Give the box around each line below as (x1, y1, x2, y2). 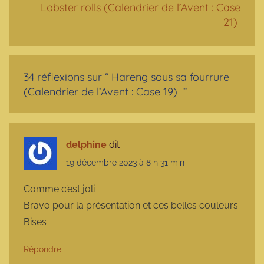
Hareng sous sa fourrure (111, 70, 229, 84)
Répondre (24, 245, 61, 255)
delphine (66, 138, 107, 150)
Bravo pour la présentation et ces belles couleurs (24, 200, 238, 212)
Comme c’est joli (24, 183, 95, 195)
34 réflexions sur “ (24, 70, 111, 84)
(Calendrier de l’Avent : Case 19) (24, 84, 180, 98)
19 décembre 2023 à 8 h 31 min (66, 158, 184, 168)
